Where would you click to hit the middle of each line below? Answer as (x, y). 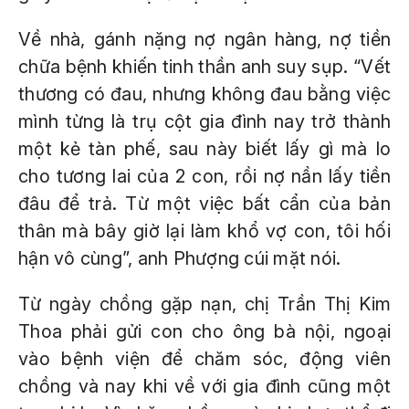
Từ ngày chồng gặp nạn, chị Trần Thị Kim (204, 304)
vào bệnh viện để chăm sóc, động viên (204, 359)
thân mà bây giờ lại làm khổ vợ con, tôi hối (204, 231)
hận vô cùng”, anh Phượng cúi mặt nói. (180, 258)
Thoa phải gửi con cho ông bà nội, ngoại (204, 331)
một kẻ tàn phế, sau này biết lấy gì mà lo (204, 149)
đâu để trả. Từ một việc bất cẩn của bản (204, 204)
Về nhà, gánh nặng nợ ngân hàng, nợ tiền (204, 39)
